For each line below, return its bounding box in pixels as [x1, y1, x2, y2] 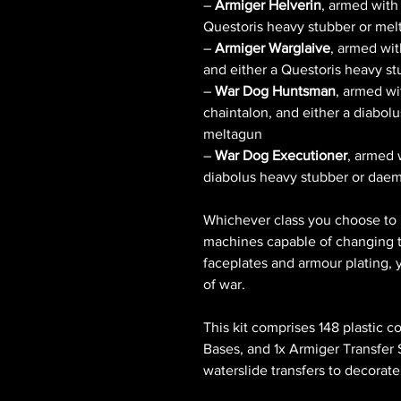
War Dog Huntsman [215, 83, 336, 99]
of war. [203, 277, 245, 293]
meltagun [203, 126, 262, 142]
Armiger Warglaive [215, 40, 330, 56]
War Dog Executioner [215, 148, 347, 164]
